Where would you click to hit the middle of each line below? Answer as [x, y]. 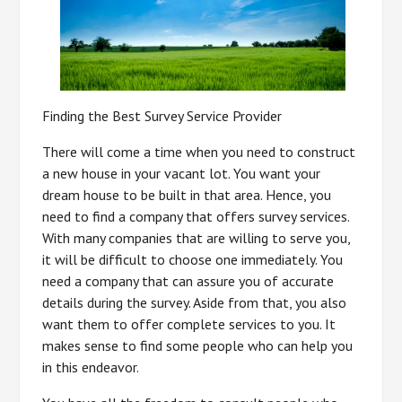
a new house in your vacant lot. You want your [182, 173]
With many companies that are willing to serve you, [197, 237]
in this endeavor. [91, 367]
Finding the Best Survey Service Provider [162, 115]
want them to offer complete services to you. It [189, 323]
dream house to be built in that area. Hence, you [187, 194]
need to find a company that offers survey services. [196, 216]
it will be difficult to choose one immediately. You [193, 259]
